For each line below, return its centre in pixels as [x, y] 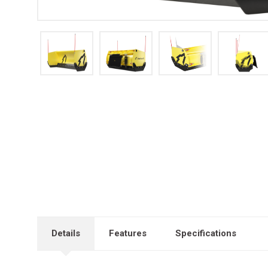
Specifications [206, 233]
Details [66, 233]
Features [128, 233]
